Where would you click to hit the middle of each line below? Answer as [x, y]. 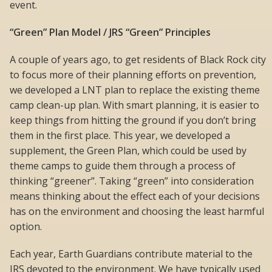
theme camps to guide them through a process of [123, 166]
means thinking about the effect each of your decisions [135, 196]
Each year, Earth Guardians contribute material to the [131, 254]
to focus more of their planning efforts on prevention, [133, 75]
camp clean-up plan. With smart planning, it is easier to [134, 105]
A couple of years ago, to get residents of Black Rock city [138, 60]
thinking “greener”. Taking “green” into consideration [132, 181]
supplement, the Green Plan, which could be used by [128, 151]
